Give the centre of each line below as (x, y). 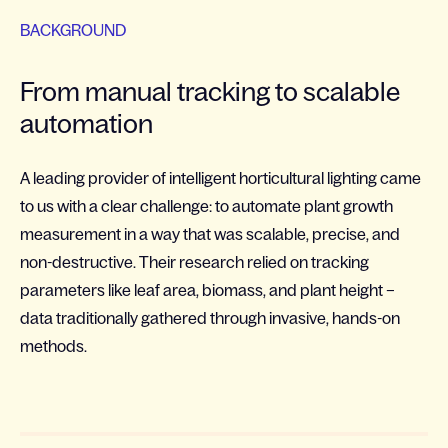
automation (86, 123)
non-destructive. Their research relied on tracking (194, 262)
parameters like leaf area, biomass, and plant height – (207, 290)
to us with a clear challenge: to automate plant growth (206, 206)
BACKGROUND (73, 30)
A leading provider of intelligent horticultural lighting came (220, 178)
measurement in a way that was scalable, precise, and (210, 234)
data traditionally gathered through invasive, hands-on (210, 318)
